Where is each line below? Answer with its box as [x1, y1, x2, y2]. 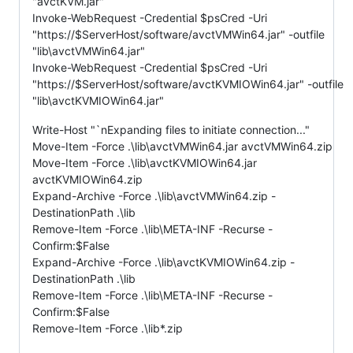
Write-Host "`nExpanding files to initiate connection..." [32, 122, 310, 136]
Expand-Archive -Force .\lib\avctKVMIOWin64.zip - [32, 255, 295, 269]
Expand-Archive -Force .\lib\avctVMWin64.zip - [32, 188, 276, 203]
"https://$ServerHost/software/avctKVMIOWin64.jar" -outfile [32, 76, 344, 91]
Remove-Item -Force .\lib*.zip [32, 321, 183, 335]
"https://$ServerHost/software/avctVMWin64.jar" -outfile [32, 27, 325, 41]
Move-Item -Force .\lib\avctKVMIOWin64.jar [32, 155, 257, 169]
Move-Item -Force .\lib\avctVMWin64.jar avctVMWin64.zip [32, 139, 333, 153]
